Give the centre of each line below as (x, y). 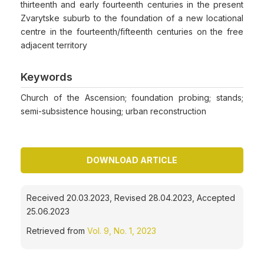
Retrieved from (57, 231)
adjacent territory (54, 45)
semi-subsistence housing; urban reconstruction (113, 111)
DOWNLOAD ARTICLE (132, 160)
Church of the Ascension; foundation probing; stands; (132, 98)
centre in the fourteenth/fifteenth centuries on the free (132, 32)
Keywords (47, 77)
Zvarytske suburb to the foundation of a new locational (132, 18)
